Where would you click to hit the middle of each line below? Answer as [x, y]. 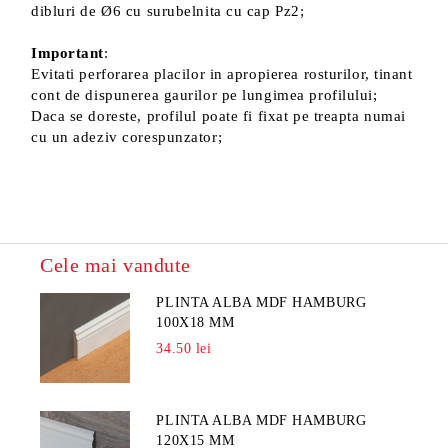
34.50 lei [184, 348]
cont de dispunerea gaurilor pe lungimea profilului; [204, 95]
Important [68, 53]
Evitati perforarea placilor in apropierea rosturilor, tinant [222, 74]
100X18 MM [195, 322]
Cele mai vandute [115, 265]
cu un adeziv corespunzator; [127, 137]
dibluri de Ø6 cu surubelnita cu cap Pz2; [168, 11]
